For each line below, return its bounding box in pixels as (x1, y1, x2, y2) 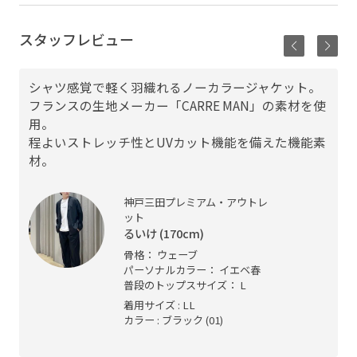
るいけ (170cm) (124, 224, 205, 241)
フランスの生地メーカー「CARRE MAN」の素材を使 (28, 96, 326, 115)
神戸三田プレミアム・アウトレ (124, 194, 269, 210)
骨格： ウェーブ (124, 246, 198, 262)
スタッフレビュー (18, 29, 134, 50)
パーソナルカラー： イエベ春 (124, 261, 261, 277)
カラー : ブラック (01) (124, 312, 224, 328)
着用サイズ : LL (124, 297, 196, 313)
